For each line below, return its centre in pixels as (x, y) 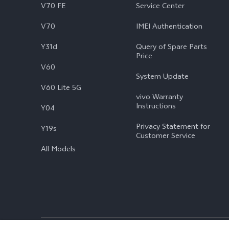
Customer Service (166, 137)
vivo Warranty (159, 98)
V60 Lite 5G (61, 89)
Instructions (156, 107)
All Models (58, 150)
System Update (162, 77)
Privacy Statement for (173, 128)
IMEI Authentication (169, 27)
